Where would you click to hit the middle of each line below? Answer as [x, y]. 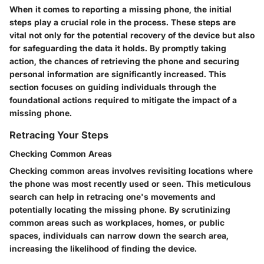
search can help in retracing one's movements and [113, 197]
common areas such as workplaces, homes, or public [117, 223]
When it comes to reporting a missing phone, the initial [121, 9]
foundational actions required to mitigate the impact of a [123, 100]
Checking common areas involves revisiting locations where [131, 171]
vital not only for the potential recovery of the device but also [132, 35]
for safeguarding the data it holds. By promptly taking [118, 48]
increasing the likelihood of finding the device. [103, 249]
